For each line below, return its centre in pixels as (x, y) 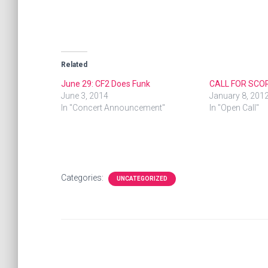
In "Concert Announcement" (113, 108)
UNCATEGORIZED (142, 179)
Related (74, 65)
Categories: (83, 178)
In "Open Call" (234, 108)
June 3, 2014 (85, 96)
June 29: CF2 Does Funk (106, 84)
